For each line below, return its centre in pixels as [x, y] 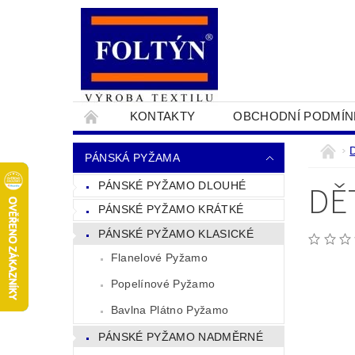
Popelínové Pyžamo [163, 283]
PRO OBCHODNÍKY [149, 145]
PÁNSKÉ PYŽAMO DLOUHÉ [172, 185]
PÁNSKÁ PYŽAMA [132, 158]
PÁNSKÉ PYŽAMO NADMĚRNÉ [180, 336]
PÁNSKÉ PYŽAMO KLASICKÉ [176, 233]
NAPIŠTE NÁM [285, 145]
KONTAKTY [162, 116]
